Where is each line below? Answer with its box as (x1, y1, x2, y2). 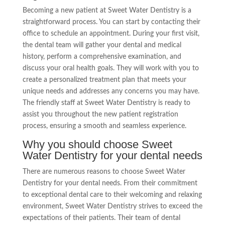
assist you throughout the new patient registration (22, 111, 178, 119)
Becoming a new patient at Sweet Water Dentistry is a (22, 7, 191, 15)
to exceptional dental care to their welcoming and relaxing (22, 191, 202, 199)
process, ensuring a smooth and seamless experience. (22, 123, 186, 130)
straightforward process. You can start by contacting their (22, 19, 200, 26)
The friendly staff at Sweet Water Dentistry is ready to (22, 99, 190, 107)
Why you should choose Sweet (22, 138, 172, 151)
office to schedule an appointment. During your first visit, (22, 30, 199, 38)
